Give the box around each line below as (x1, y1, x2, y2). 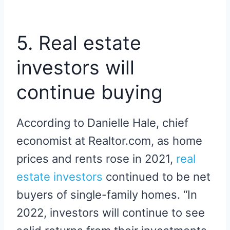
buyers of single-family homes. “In (16, 188, 197, 202)
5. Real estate (16, 31, 141, 54)
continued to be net (103, 170, 210, 184)
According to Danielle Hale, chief (16, 116, 188, 130)
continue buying (16, 80, 163, 104)
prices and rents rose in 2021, (16, 152, 176, 166)
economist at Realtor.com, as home (16, 134, 202, 148)
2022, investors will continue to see (16, 206, 205, 220)
